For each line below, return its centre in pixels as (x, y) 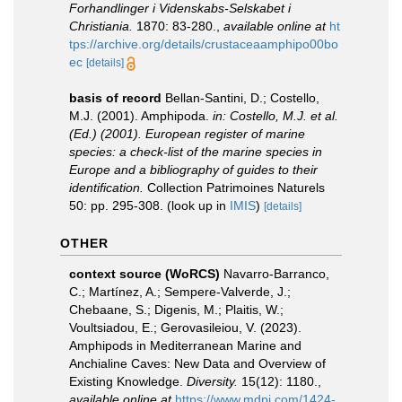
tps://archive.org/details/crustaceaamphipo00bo (204, 44)
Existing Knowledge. (128, 381)
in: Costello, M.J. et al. (275, 116)
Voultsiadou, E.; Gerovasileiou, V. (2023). (185, 328)
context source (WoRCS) (144, 274)
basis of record (115, 98)
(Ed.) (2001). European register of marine (187, 134)
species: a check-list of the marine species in (196, 152)
